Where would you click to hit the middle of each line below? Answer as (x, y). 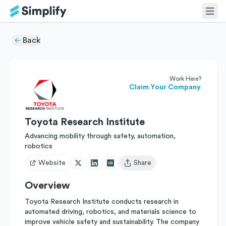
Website (52, 163)
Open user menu (149, 167)
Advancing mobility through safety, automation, (100, 136)
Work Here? (185, 79)
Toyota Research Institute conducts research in (102, 202)
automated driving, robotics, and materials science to (110, 212)
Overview (47, 186)
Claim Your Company (165, 87)
